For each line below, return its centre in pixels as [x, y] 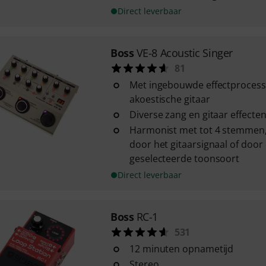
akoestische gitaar [170, 99]
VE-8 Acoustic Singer [184, 53]
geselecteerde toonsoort [184, 159]
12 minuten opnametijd [181, 249]
